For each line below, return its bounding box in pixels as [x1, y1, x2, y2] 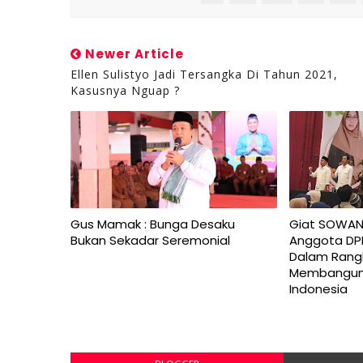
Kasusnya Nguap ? [70, 83, 180, 98]
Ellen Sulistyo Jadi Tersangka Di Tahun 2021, [70, 66, 338, 82]
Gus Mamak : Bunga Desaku [70, 216, 235, 233]
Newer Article [82, 45, 184, 62]
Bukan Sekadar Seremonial [70, 232, 230, 249]
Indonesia [289, 280, 348, 297]
